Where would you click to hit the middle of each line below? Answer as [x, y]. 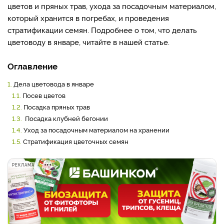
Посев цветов [44, 95]
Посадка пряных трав [57, 106]
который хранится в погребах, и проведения [88, 18]
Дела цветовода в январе [54, 83]
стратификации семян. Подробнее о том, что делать [102, 30]
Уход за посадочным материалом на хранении [96, 129]
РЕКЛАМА [23, 165]
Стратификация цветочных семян [76, 141]
